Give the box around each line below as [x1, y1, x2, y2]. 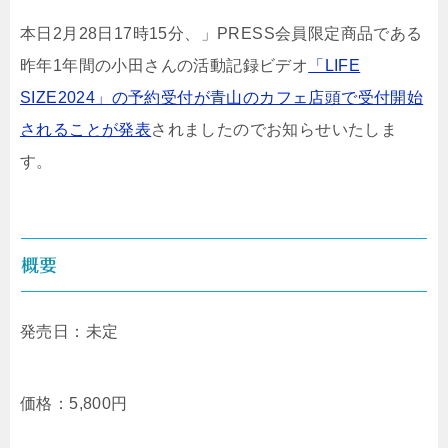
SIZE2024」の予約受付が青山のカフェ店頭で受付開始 [20, 89, 424, 106]
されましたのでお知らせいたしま [151, 121, 398, 138]
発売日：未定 [20, 323, 119, 340]
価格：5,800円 [20, 395, 128, 412]
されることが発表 [20, 121, 152, 138]
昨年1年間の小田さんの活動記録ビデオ [20, 57, 309, 74]
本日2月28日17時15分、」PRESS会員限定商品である [20, 25, 423, 42]
